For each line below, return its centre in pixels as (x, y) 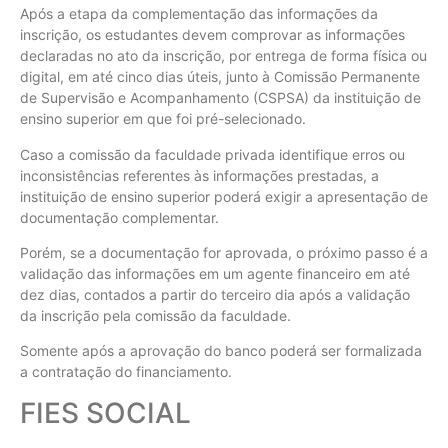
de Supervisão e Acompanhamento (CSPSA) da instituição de (220, 98)
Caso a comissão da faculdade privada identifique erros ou (212, 154)
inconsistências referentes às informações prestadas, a (199, 175)
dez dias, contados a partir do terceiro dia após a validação (215, 294)
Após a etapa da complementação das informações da (199, 14)
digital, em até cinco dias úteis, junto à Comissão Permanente (220, 77)
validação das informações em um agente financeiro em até (215, 273)
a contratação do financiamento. (126, 372)
